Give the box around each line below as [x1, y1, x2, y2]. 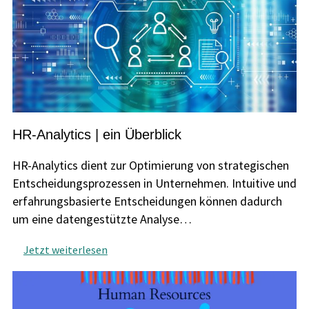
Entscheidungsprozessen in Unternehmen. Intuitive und [12, 175, 297, 192]
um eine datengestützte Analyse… [12, 211, 192, 228]
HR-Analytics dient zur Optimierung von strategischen [12, 157, 289, 174]
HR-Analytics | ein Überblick [12, 127, 181, 143]
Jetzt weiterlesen [23, 243, 108, 257]
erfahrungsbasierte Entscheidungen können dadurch [12, 193, 282, 210]
